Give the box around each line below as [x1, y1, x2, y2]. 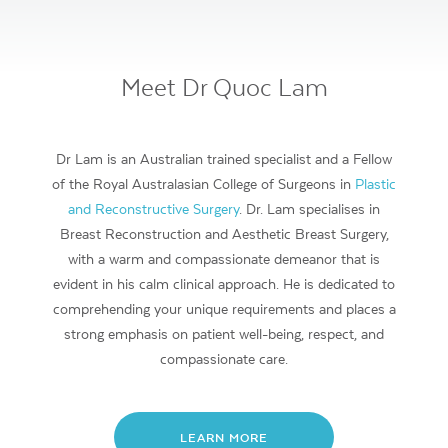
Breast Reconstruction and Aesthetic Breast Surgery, [59, 225, 389, 242]
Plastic [355, 175, 396, 192]
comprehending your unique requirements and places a [52, 300, 396, 317]
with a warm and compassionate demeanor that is [68, 250, 380, 267]
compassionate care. [160, 350, 288, 367]
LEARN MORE [180, 431, 268, 445]
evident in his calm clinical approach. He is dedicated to [53, 275, 395, 292]
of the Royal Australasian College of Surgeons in [52, 175, 355, 192]
